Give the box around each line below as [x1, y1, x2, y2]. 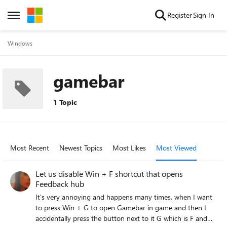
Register [167, 10, 192, 20]
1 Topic [53, 97, 77, 107]
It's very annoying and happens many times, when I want [35, 192, 212, 202]
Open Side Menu [7, 13, 66, 23]
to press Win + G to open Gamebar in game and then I [35, 203, 206, 212]
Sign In [193, 10, 214, 20]
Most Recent [10, 143, 49, 153]
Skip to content [37, 10, 85, 20]
